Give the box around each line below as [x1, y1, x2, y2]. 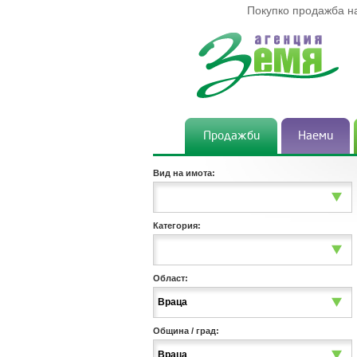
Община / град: [153, 326, 219, 335]
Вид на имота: [153, 168, 215, 178]
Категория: [153, 221, 201, 230]
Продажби [202, 129, 260, 143]
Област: [153, 273, 188, 283]
